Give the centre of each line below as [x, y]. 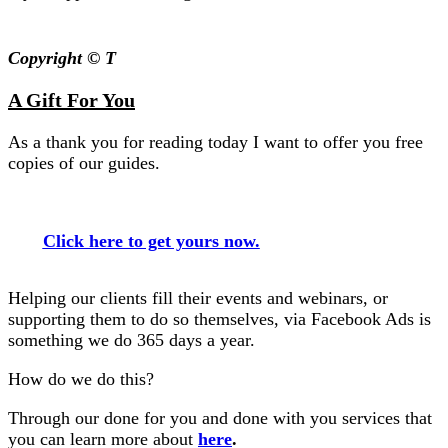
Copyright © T [62, 58]
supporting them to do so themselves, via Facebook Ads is [219, 319]
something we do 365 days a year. [131, 340]
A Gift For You [71, 100]
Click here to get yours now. [151, 241]
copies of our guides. [84, 163]
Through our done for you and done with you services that [220, 418]
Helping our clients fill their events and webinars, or [198, 298]
